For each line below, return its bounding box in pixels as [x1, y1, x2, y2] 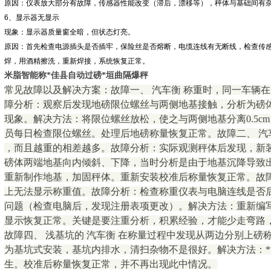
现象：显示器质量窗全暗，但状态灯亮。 [4, 28, 135, 36]
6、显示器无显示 [4, 13, 59, 22]
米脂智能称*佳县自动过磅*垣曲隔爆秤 [4, 71, 148, 80]
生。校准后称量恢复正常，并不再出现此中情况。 [4, 259, 217, 269]
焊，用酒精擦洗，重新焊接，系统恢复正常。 [4, 57, 149, 65]
